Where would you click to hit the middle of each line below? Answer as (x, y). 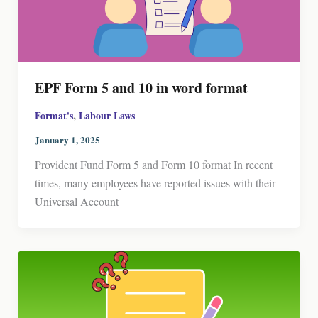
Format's (54, 115)
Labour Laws (106, 115)
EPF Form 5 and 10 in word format (141, 87)
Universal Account (76, 201)
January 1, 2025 (67, 139)
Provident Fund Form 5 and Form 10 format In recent (153, 164)
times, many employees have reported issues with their (155, 182)
